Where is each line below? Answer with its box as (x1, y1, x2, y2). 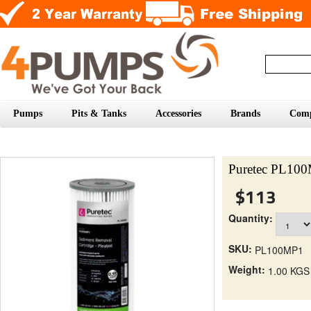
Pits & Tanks (72, 108, 126, 119)
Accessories (155, 108, 201, 119)
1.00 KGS (268, 263, 310, 278)
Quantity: (228, 210, 273, 225)
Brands (230, 108, 260, 119)
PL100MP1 (255, 242, 303, 257)
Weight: (228, 262, 265, 276)
